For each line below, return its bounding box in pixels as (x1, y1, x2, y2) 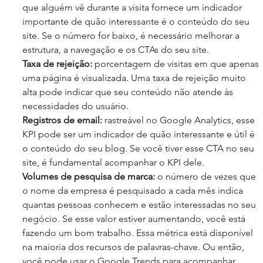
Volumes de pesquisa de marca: (22, 171, 155, 183)
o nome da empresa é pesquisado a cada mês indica (22, 185, 245, 197)
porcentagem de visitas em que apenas (92, 58, 261, 70)
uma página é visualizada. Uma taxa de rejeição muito (22, 72, 248, 84)
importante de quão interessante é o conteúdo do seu (22, 16, 252, 28)
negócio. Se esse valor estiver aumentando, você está (22, 213, 248, 225)
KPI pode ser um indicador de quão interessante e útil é (22, 129, 257, 140)
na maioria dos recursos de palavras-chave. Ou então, (22, 241, 247, 253)
